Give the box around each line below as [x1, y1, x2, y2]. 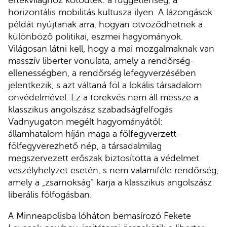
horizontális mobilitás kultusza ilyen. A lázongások [8, 7, 212, 18]
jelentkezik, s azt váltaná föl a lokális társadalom [8, 80, 202, 91]
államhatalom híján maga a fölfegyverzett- [8, 129, 181, 139]
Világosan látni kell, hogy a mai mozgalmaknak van [8, 44, 214, 54]
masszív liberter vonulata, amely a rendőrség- [8, 56, 195, 66]
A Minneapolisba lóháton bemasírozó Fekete [8, 210, 191, 221]
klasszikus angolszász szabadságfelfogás [8, 104, 173, 115]
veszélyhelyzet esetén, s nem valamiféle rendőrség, [8, 165, 218, 176]
